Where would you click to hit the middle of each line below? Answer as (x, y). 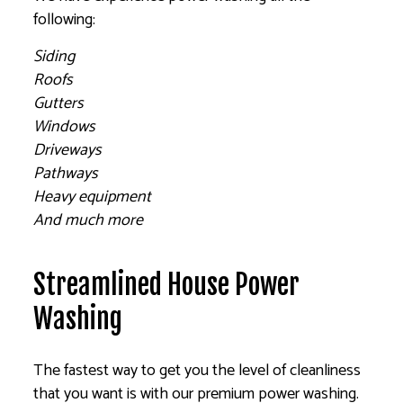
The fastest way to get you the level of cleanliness (197, 370)
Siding (54, 56)
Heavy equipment (93, 197)
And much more (89, 220)
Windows (65, 126)
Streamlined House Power (167, 284)
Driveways (68, 150)
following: (65, 19)
